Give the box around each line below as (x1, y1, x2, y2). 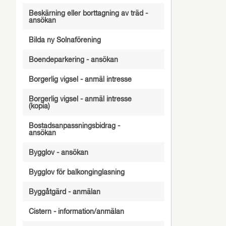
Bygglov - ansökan (28, 149, 88, 156)
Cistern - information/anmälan (28, 208, 124, 215)
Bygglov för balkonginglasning (28, 169, 125, 176)
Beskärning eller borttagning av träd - (28, 10, 148, 17)
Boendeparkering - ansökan (28, 56, 118, 64)
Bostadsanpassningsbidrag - (28, 123, 120, 130)
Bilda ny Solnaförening (28, 37, 101, 44)
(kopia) (28, 103, 50, 110)
